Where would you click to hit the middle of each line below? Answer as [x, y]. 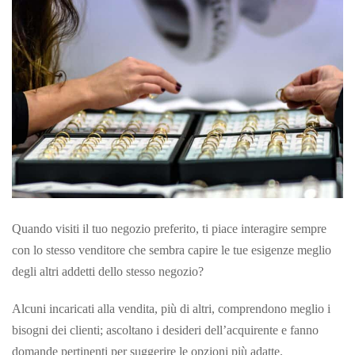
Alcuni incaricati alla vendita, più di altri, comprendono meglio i [171, 308]
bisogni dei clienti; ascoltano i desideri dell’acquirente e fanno [165, 330]
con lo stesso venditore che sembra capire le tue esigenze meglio [172, 250]
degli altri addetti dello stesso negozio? [108, 271]
